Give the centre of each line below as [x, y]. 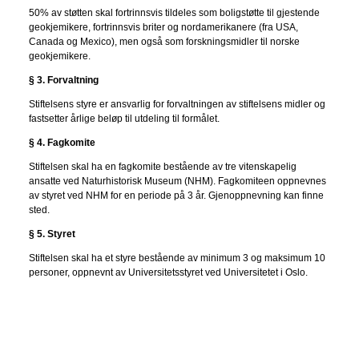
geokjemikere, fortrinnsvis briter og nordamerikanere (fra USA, [163, 27]
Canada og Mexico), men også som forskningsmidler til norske [164, 41]
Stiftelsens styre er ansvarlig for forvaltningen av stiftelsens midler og [177, 104]
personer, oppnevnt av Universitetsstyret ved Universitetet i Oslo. [168, 272]
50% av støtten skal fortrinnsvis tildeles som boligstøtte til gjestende [174, 12]
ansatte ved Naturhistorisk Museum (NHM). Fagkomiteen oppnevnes [177, 181]
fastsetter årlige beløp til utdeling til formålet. [124, 118]
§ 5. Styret [52, 234]
